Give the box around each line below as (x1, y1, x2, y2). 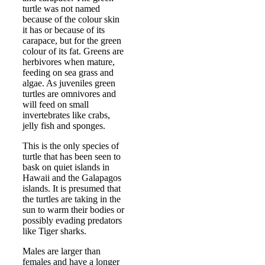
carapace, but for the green (22, 35, 121, 46)
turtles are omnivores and (22, 88, 116, 99)
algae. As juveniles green (22, 77, 115, 88)
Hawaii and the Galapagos (22, 172, 121, 183)
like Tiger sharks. (22, 225, 86, 236)
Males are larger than (22, 245, 101, 256)
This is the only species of (22, 140, 119, 151)
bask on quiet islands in (22, 161, 109, 172)
